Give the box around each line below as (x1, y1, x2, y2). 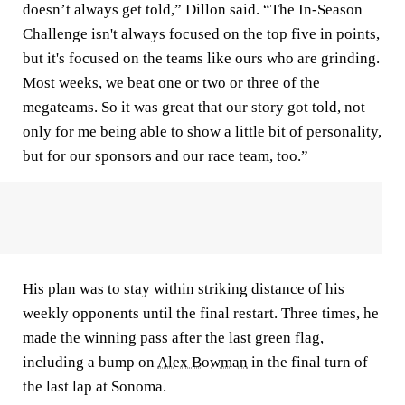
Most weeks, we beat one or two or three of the (23, 74, 320, 91)
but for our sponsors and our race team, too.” (23, 147, 308, 165)
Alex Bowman (157, 353, 248, 371)
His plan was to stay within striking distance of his (23, 280, 344, 297)
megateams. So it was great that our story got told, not (23, 99, 365, 116)
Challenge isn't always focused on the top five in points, (23, 25, 380, 42)
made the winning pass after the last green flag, (23, 329, 324, 346)
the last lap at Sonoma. (23, 378, 166, 395)
